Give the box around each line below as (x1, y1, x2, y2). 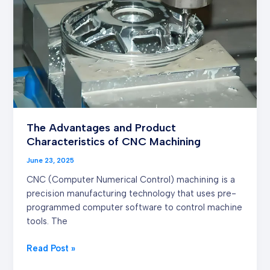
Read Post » (27, 242, 76, 254)
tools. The (27, 216, 68, 227)
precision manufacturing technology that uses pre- (27, 188, 237, 199)
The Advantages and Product (27, 121, 177, 135)
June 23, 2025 (27, 156, 75, 165)
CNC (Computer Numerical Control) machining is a (27, 174, 236, 186)
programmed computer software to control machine (27, 202, 243, 213)
